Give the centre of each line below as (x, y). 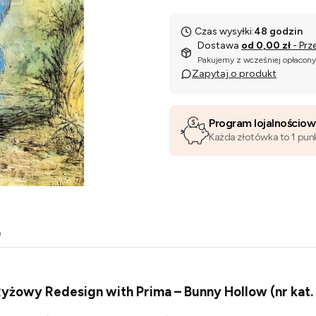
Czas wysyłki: (224, 31)
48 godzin (278, 31)
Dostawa (219, 45)
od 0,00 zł (267, 45)
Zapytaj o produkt (234, 74)
